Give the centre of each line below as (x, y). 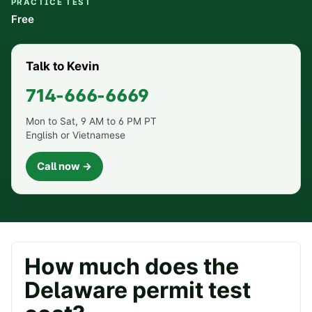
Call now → (64, 167)
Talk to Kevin (63, 67)
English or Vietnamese (76, 135)
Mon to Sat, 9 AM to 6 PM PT (91, 122)
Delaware (76, 290)
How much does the (132, 267)
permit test (189, 290)
